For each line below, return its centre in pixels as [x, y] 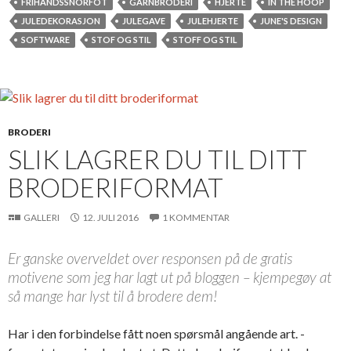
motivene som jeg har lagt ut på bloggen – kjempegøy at [170, 277]
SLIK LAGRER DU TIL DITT [157, 159]
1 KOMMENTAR [196, 217]
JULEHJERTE [213, 20]
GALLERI [42, 217]
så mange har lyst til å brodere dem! [113, 295]
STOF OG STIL [121, 39]
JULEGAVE [144, 20]
